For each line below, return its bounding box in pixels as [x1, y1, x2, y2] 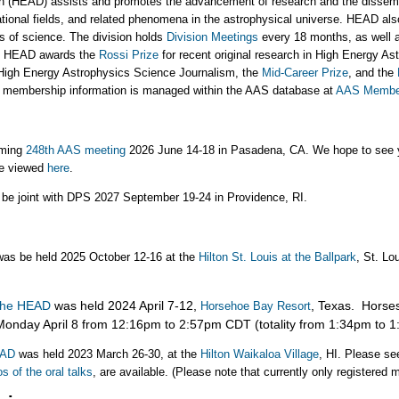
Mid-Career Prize [262, 66, 348, 79]
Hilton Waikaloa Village [200, 347, 319, 362]
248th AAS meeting [26, 142, 126, 157]
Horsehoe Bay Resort [200, 298, 311, 313]
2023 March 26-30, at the [68, 347, 200, 362]
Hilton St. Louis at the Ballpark [199, 250, 356, 265]
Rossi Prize [99, 48, 159, 61]
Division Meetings [167, 30, 258, 44]
